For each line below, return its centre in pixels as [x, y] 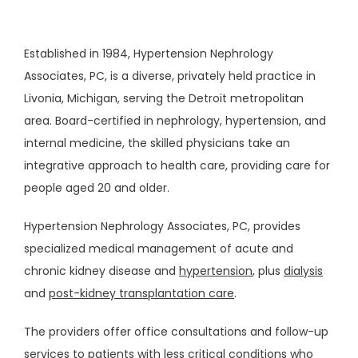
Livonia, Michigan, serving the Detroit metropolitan [164, 98]
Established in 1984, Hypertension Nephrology [149, 54]
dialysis [303, 271]
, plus [268, 271]
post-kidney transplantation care [141, 293]
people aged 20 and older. [97, 188]
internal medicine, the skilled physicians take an [157, 143]
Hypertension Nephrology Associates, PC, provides [162, 226]
